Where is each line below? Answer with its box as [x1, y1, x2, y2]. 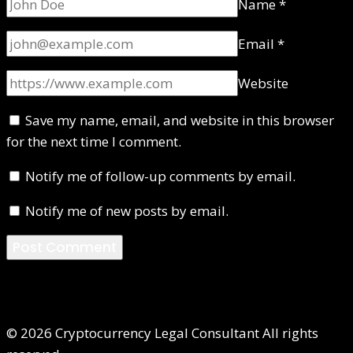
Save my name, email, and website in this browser [25, 110, 334, 129]
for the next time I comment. [6, 132, 181, 150]
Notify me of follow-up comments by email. [25, 166, 295, 185]
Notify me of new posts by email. [25, 201, 229, 220]
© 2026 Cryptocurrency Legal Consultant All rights [6, 323, 318, 342]
